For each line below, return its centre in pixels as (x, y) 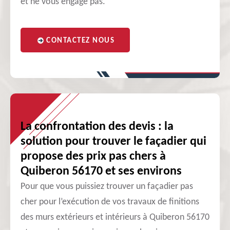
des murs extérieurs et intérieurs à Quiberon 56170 (115, 217)
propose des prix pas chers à (93, 157)
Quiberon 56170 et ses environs (101, 171)
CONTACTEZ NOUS (80, 41)
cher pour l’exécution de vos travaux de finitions (110, 202)
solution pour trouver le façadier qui (113, 142)
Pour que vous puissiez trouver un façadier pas (107, 187)
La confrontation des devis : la (97, 127)
